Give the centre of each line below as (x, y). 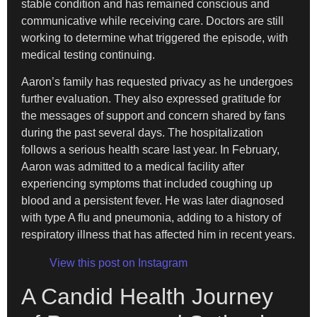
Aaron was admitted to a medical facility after (133, 167)
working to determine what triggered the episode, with (155, 38)
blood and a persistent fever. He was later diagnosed (152, 201)
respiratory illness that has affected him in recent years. (158, 235)
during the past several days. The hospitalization (142, 133)
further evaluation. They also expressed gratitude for (151, 99)
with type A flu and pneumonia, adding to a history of (151, 218)
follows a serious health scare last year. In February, (150, 150)
